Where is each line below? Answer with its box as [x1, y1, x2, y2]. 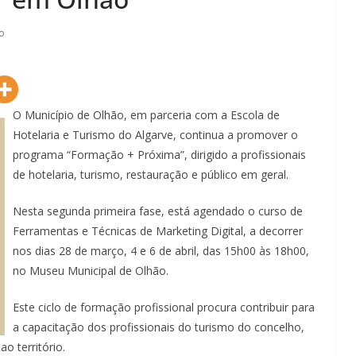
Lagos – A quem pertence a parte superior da [95, 257, 340, 273]
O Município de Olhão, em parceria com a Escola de [13, 106, 280, 122]
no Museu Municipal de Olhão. [13, 262, 168, 278]
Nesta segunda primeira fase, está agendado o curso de [13, 203, 303, 219]
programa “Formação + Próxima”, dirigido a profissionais [13, 146, 306, 162]
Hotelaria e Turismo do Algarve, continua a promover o [13, 126, 298, 142]
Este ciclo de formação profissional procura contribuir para [13, 299, 315, 315]
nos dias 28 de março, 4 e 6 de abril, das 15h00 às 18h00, [13, 242, 309, 258]
